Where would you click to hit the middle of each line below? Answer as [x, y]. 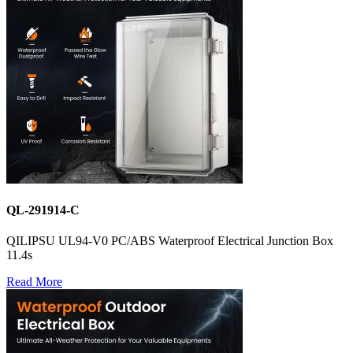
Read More [34, 282]
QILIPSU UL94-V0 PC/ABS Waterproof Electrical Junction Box [170, 241]
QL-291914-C [43, 210]
